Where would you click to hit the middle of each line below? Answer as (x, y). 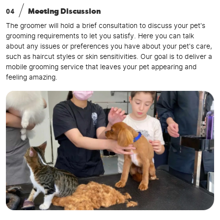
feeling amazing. (32, 78)
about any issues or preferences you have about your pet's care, (109, 47)
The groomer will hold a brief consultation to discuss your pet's (106, 26)
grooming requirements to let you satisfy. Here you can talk (100, 37)
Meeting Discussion (64, 12)
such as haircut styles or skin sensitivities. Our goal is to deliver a (109, 57)
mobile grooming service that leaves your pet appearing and (101, 68)
